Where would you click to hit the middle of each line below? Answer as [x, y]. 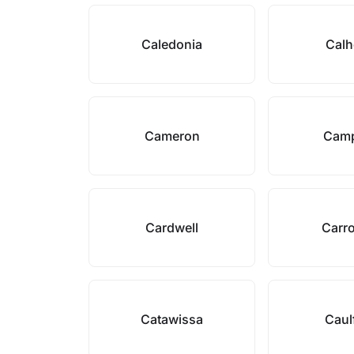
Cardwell [172, 228]
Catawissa [172, 319]
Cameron [172, 136]
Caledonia [172, 44]
